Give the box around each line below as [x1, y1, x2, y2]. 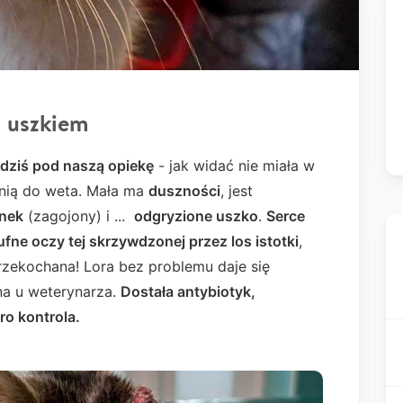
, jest [220, 182, 253, 201]
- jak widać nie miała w [154, 157, 315, 175]
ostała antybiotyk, [131, 282, 255, 301]
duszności [148, 182, 220, 201]
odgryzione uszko [134, 207, 258, 226]
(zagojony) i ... [23, 207, 134, 226]
